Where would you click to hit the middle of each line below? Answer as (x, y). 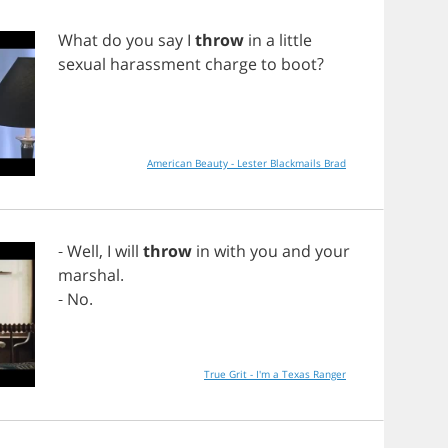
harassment (155, 64)
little (295, 40)
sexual (82, 64)
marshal (89, 275)
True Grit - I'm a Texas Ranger (275, 374)
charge (231, 64)
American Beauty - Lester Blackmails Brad (246, 163)
